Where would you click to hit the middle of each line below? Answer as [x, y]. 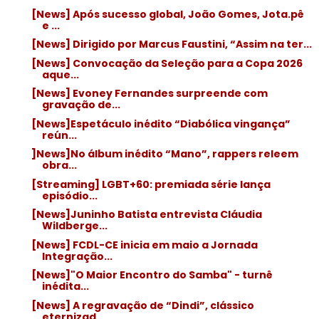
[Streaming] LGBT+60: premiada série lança [151, 184]
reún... [59, 135]
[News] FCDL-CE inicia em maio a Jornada [144, 245]
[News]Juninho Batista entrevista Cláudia [146, 214]
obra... [59, 165]
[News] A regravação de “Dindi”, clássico [142, 305]
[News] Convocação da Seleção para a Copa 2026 [167, 63]
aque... [60, 74]
